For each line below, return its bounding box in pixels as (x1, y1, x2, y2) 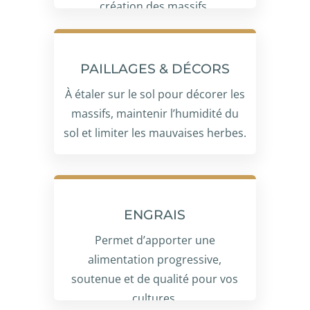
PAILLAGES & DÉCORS (80, 60, 230, 77)
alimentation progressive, (88, 251, 222, 267)
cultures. (131, 290, 178, 306)
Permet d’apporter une (94, 232, 215, 248)
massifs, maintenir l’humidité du (71, 105, 239, 121)
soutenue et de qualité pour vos (71, 271, 239, 286)
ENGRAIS (124, 206, 186, 223)
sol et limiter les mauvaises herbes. (63, 125, 246, 140)
